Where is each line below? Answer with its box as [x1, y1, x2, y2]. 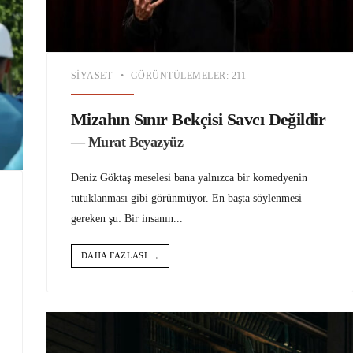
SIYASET [71, 69, 113, 81]
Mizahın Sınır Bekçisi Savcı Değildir [71, 110, 326, 130]
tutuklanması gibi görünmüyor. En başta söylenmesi [71, 191, 302, 204]
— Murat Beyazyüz [71, 133, 184, 150]
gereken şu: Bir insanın [71, 211, 173, 225]
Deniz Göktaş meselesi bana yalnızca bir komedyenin [71, 170, 307, 184]
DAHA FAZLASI [81, 250, 148, 260]
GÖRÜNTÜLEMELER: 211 [130, 69, 247, 81]
